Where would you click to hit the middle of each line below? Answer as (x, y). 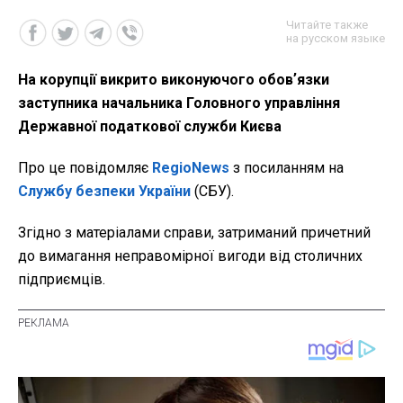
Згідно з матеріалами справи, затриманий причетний (194, 232)
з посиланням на (287, 167)
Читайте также (327, 24)
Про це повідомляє (85, 167)
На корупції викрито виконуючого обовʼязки (174, 79)
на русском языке (336, 38)
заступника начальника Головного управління (179, 103)
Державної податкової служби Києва (150, 126)
